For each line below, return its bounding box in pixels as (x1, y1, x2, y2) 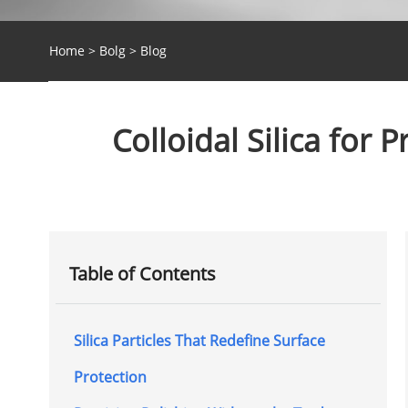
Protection (73, 367, 147, 388)
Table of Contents (68, 261, 216, 287)
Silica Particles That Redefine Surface (73, 331, 325, 352)
